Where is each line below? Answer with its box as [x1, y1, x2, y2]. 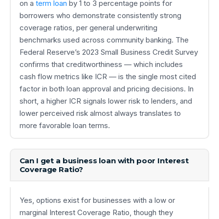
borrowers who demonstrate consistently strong [19, 10, 181, 20]
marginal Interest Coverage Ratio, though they [19, 208, 173, 218]
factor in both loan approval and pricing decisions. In [19, 84, 194, 93]
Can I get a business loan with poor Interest [19, 155, 189, 165]
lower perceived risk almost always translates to [19, 108, 181, 118]
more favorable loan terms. [19, 120, 110, 130]
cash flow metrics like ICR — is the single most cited [19, 71, 196, 81]
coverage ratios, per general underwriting [19, 22, 157, 32]
